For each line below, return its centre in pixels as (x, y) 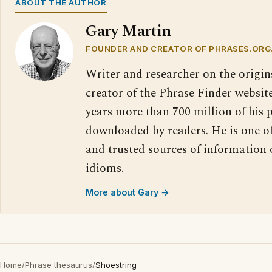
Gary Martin (128, 31)
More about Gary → (127, 192)
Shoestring (116, 265)
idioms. (105, 168)
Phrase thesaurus (59, 265)
